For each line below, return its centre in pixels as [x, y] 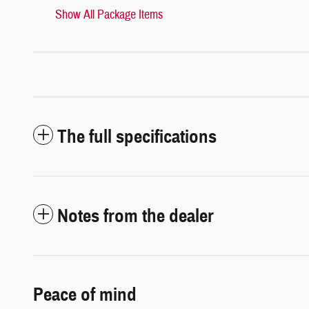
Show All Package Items [109, 15]
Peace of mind [85, 295]
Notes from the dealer [136, 216]
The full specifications [137, 137]
